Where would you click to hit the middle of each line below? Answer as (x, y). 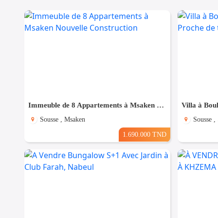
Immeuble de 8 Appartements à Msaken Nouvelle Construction (160, 105)
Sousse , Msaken (63, 120)
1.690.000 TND (144, 135)
